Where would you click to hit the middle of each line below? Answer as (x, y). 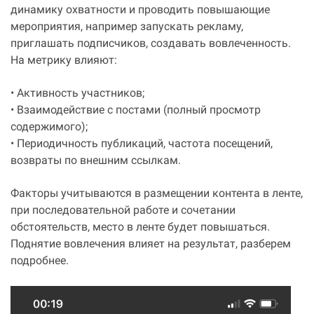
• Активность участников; (77, 94)
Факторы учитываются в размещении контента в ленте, (157, 194)
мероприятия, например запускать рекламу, (127, 27)
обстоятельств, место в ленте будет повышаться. (140, 228)
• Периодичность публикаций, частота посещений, (142, 144)
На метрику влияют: (64, 61)
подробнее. (40, 261)
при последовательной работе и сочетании (123, 211)
